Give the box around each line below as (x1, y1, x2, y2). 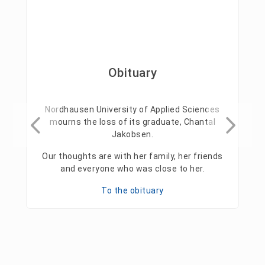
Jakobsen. (111, 130, 154, 140)
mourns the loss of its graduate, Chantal (50, 117, 215, 127)
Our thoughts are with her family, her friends (42, 151, 223, 161)
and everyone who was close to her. (60, 164, 205, 174)
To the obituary (101, 186, 164, 196)
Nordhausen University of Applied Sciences (45, 105, 220, 115)
